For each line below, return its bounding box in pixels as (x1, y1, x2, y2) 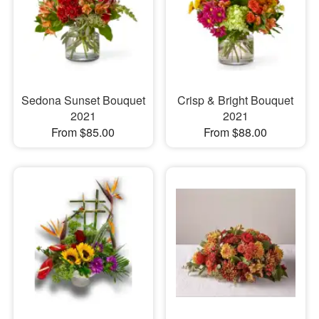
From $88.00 (204, 123, 268, 140)
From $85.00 (51, 123, 115, 140)
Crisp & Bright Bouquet (177, 91, 294, 108)
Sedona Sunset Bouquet (21, 91, 145, 108)
